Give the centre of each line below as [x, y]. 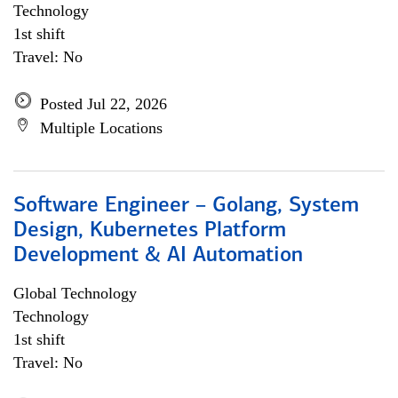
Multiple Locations [101, 128]
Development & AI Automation [158, 256]
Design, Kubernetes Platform [150, 231]
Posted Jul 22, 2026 [103, 104]
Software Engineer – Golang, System [186, 206]
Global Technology [75, 293]
